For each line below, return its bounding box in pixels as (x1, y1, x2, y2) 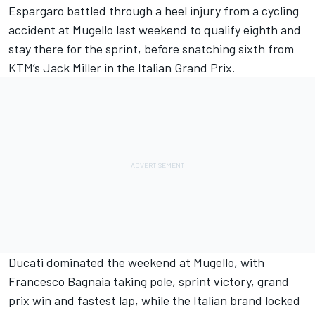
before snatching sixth (144, 40, 265, 56)
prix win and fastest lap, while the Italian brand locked (8, 292, 300, 308)
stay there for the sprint (8, 40, 138, 56)
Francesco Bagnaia (8, 273, 110, 289)
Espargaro (8, 2, 67, 18)
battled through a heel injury (67, 2, 221, 18)
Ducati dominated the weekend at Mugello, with (8, 254, 264, 270)
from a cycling (221, 2, 299, 18)
